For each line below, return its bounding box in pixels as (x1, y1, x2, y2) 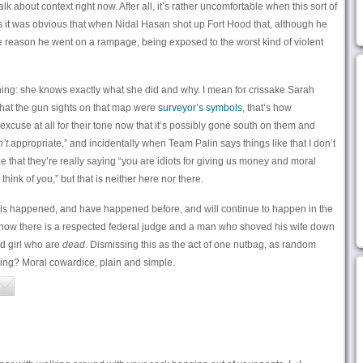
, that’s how (241, 102, 292, 113)
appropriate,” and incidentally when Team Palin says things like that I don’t (7, 138, 335, 149)
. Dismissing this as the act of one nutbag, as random (84, 239, 316, 250)
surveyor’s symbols (157, 102, 242, 113)
